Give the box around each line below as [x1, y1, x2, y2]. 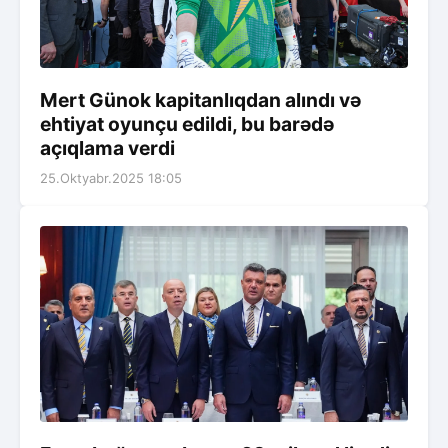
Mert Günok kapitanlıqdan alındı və [40, 88, 361, 113]
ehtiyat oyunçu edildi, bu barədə [40, 112, 334, 137]
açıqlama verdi [40, 136, 175, 161]
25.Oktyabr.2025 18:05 [40, 170, 182, 187]
